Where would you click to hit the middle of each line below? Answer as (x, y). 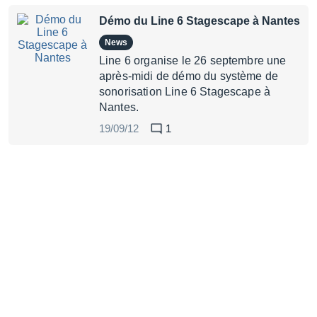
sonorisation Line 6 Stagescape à (185, 92)
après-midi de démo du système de (189, 76)
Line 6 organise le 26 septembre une (193, 60)
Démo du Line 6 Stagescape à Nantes (200, 21)
